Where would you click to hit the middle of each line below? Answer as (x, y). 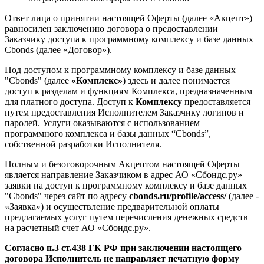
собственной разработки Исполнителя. (83, 144)
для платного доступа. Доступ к (70, 101)
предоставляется (216, 101)
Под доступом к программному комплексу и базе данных (120, 70)
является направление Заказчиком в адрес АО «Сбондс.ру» (123, 174)
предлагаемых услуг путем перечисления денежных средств (126, 217)
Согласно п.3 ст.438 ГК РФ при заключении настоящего (123, 247)
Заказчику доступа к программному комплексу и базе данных (129, 39)
